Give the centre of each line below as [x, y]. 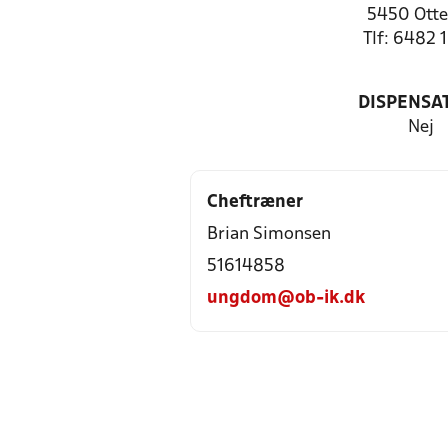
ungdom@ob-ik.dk [286, 298]
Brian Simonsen [269, 234]
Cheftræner [255, 202]
